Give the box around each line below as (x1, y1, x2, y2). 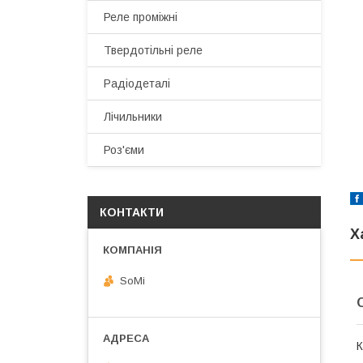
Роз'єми (104, 143, 144, 156)
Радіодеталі (104, 77, 170, 90)
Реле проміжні (104, 11, 177, 23)
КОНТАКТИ (100, 206, 164, 219)
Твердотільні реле (104, 44, 203, 57)
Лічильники (104, 110, 162, 123)
